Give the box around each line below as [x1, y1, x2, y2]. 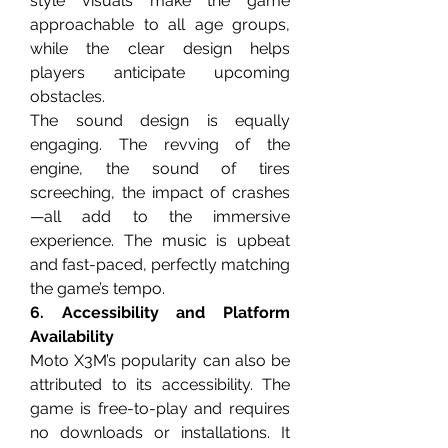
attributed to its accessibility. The [30, 375, 290, 394]
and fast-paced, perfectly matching [30, 255, 290, 274]
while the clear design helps [30, 39, 290, 58]
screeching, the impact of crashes [30, 183, 290, 202]
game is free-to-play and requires [30, 399, 290, 418]
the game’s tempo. [30, 279, 165, 298]
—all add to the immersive [30, 207, 290, 226]
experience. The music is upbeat [30, 231, 290, 250]
